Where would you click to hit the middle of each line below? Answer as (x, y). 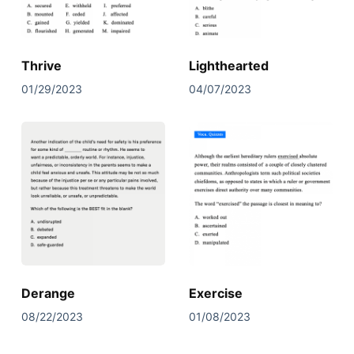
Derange (48, 294)
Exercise (215, 294)
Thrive (41, 66)
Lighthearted (228, 66)
